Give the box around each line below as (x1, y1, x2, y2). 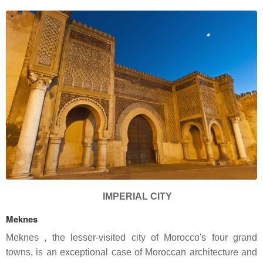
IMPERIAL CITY (91, 191, 172, 201)
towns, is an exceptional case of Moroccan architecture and (6, 247, 257, 257)
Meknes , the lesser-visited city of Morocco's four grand (6, 232, 257, 242)
